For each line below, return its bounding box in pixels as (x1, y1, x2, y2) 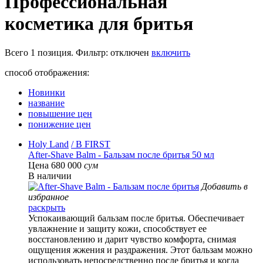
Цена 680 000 (28, 160, 84, 170)
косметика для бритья (5, 13, 193, 35)
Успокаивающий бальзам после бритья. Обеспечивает (28, 213, 244, 223)
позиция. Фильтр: (35, 47, 110, 58)
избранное (28, 191, 69, 202)
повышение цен (28, 108, 92, 119)
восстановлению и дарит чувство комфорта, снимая (28, 234, 236, 244)
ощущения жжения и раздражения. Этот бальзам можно (28, 244, 252, 255)
